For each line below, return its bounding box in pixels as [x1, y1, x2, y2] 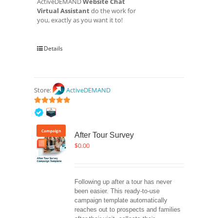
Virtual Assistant [37, 6, 90, 16]
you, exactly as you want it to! [37, 16, 123, 25]
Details [44, 44, 63, 53]
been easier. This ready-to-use [74, 187, 160, 195]
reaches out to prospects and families [74, 206, 181, 214]
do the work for [90, 6, 136, 16]
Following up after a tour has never [74, 178, 172, 186]
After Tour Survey [74, 131, 134, 140]
